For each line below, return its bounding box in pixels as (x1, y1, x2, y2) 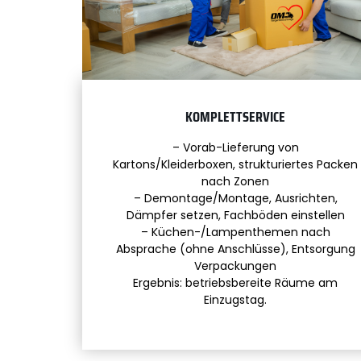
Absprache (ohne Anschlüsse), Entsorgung (115, 240, 355, 257)
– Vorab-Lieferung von (172, 139, 299, 156)
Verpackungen (194, 257, 276, 274)
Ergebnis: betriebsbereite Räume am (133, 274, 338, 291)
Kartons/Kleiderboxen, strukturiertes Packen (113, 156, 358, 172)
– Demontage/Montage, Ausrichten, (133, 189, 338, 206)
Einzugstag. (204, 291, 267, 308)
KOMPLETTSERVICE (185, 105, 285, 128)
